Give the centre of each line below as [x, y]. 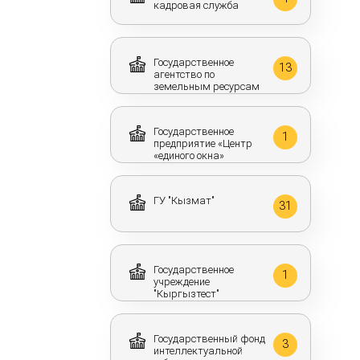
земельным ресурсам [207, 86]
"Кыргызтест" [186, 294]
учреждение [182, 282]
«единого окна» [189, 155]
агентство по [184, 74]
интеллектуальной [198, 351]
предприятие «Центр [203, 143]
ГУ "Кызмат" [184, 200]
